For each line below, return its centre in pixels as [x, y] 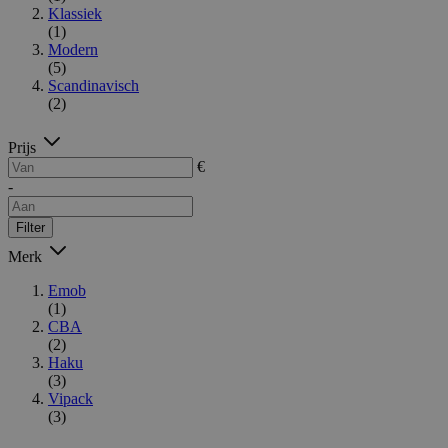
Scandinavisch [93, 85]
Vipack [70, 398]
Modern [73, 49]
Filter [30, 227]
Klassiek [75, 13]
